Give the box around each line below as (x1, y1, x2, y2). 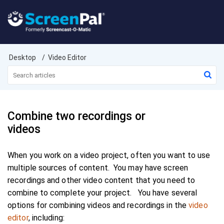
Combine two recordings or (7, 109, 145, 123)
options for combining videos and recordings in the (7, 200, 189, 210)
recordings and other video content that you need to (7, 175, 195, 185)
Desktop (9, 53, 36, 61)
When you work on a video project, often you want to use (7, 150, 210, 160)
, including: (28, 213, 64, 222)
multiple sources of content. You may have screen (7, 163, 188, 172)
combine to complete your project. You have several (7, 188, 197, 197)
